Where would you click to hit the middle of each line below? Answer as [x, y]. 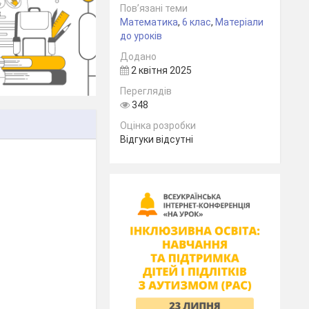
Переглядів [146, 91]
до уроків [141, 36]
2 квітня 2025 [161, 70]
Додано [139, 57]
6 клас [197, 22]
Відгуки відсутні [157, 139]
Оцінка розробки [158, 126]
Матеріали [240, 22]
